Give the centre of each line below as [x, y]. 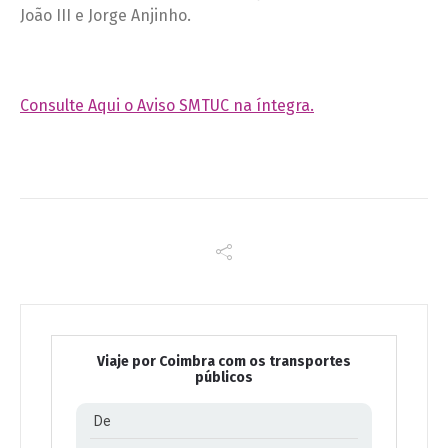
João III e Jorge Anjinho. [105, 16]
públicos [224, 378]
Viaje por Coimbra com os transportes [224, 362]
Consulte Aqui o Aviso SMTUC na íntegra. [167, 106]
